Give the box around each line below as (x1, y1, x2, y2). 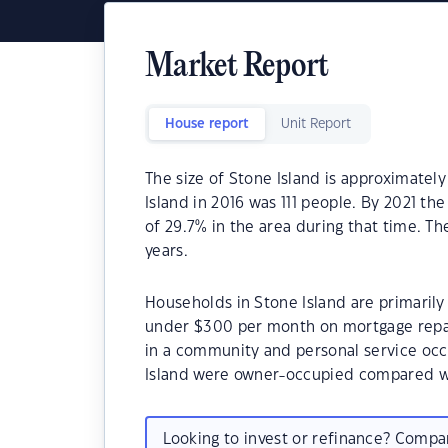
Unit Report (281, 118, 351, 130)
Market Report (145, 50, 329, 85)
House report (165, 118, 249, 130)
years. (145, 244, 188, 259)
